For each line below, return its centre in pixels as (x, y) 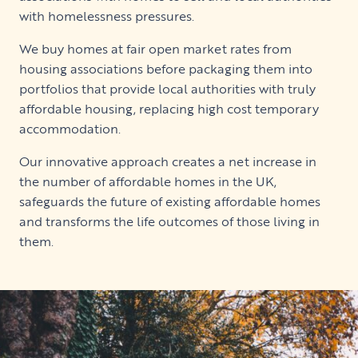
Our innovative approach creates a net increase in (168, 162)
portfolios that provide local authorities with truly (167, 89)
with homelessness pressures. (107, 16)
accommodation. (70, 129)
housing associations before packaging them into (166, 69)
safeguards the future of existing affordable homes (170, 202)
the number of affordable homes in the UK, (148, 182)
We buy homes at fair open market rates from (155, 49)
